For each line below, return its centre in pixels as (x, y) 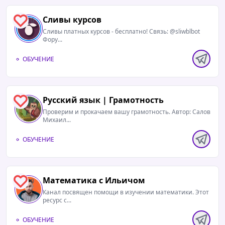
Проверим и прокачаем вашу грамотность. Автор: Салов (107, 112)
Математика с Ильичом (94, 180)
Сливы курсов (72, 20)
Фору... (52, 39)
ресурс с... (57, 200)
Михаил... (57, 120)
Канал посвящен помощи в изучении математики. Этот (119, 192)
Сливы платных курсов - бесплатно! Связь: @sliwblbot (121, 31)
